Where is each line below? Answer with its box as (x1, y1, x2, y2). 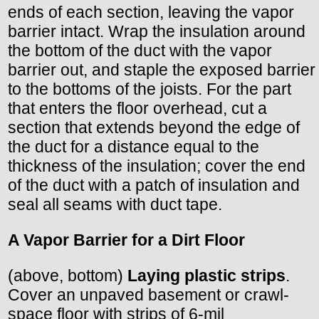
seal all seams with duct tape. (8, 194, 222, 214)
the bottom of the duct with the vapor (8, 41, 272, 60)
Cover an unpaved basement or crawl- (8, 285, 289, 304)
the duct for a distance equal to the (8, 137, 259, 156)
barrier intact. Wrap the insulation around (8, 21, 305, 41)
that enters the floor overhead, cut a (8, 98, 267, 117)
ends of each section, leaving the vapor (8, 2, 294, 21)
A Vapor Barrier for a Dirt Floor (8, 230, 245, 249)
